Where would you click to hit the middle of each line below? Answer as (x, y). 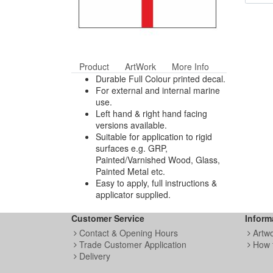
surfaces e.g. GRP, (132, 148)
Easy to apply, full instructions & (156, 183)
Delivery (94, 256)
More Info (190, 66)
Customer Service (108, 218)
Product (94, 66)
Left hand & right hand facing (151, 113)
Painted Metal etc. (130, 171)
